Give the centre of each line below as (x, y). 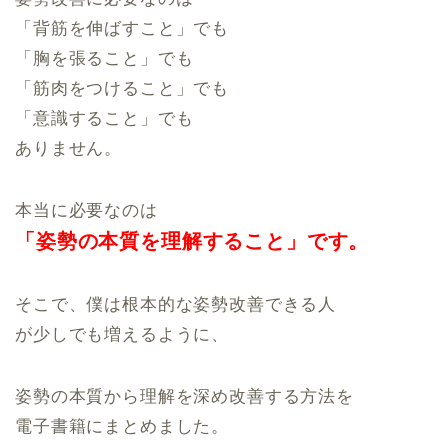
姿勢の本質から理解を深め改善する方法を (184, 397)
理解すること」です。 (265, 241)
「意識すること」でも (104, 119)
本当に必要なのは (86, 211)
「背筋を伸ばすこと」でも (122, 29)
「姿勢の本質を (88, 241)
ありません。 (69, 149)
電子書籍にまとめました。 (122, 427)
